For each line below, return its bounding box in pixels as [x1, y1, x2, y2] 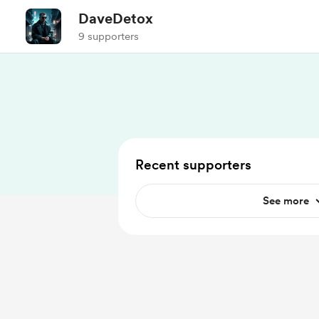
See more [262, 194, 309, 207]
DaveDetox [78, 10, 153, 27]
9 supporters [78, 30, 139, 43]
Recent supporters [135, 157, 251, 173]
